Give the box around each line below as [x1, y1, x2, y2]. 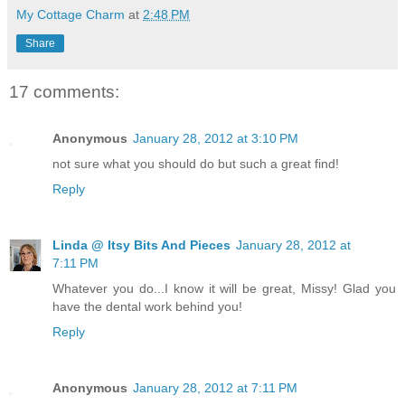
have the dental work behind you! [52, 299, 242, 315]
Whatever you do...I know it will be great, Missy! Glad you [52, 281, 396, 297]
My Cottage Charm [16, 6, 125, 22]
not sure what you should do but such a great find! [52, 156, 339, 172]
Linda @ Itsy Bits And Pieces [52, 238, 231, 253]
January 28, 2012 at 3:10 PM [133, 131, 298, 146]
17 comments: [9, 81, 119, 101]
